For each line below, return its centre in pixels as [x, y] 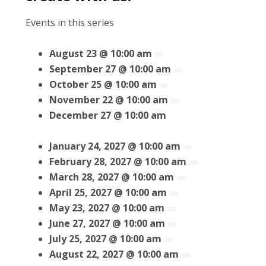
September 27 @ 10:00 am [110, 69]
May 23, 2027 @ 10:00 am [107, 208]
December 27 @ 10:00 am [107, 115]
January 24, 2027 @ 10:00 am [115, 146]
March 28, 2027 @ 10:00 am [111, 177]
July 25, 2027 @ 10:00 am [105, 239]
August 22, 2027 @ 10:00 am [114, 254]
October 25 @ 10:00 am [103, 85]
